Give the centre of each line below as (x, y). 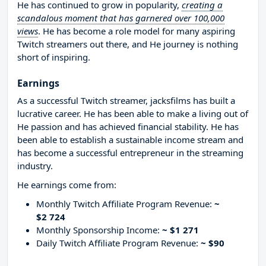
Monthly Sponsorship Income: (99, 230)
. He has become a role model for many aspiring (137, 31)
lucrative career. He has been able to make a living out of (133, 114)
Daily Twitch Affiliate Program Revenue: (118, 243)
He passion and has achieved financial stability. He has (128, 127)
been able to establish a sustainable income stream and (130, 140)
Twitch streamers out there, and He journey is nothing (128, 44)
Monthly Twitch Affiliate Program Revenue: (125, 204)
